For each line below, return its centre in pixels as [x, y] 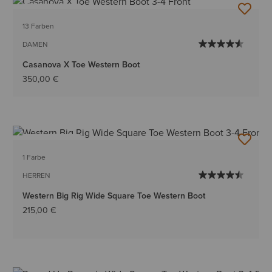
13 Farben [39, 26]
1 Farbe [34, 157]
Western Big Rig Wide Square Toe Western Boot [114, 195]
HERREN [37, 175]
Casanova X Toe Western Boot [81, 65]
